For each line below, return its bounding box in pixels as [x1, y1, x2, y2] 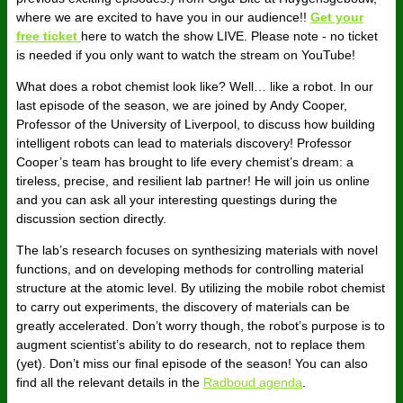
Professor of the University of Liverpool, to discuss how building [16, 117, 375, 132]
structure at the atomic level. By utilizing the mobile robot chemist [16, 281, 385, 296]
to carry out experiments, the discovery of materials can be [16, 300, 350, 315]
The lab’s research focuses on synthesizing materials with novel [16, 243, 378, 258]
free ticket [16, 29, 81, 44]
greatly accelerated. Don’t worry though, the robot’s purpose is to [16, 318, 385, 334]
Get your [310, 10, 363, 25]
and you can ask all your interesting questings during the [16, 193, 337, 208]
